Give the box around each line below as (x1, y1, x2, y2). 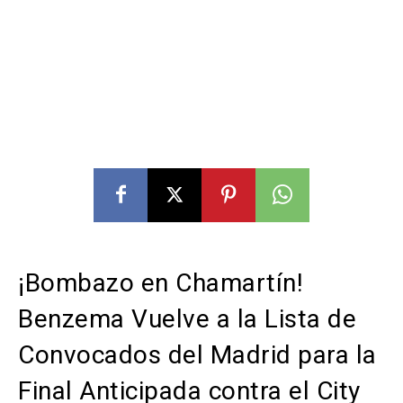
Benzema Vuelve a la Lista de (18, 304, 356, 335)
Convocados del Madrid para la (18, 340, 377, 371)
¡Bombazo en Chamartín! (18, 268, 303, 299)
